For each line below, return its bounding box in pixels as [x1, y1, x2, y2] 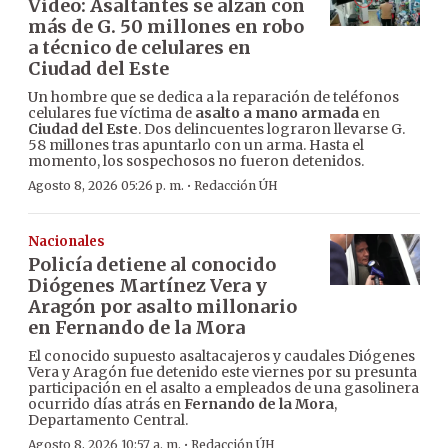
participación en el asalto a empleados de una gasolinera [28, 379, 419, 398]
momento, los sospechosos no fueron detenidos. [28, 152, 364, 171]
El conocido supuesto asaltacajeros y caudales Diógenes [28, 347, 415, 366]
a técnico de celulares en [28, 36, 251, 60]
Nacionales [28, 233, 105, 251]
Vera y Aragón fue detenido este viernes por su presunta [28, 363, 417, 382]
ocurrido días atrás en [28, 395, 184, 414]
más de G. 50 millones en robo [28, 15, 304, 39]
